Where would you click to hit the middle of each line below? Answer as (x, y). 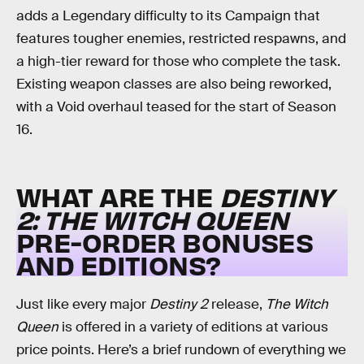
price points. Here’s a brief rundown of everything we (181, 350)
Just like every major (83, 305)
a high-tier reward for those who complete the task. (178, 62)
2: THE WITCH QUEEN (152, 219)
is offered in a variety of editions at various (193, 327)
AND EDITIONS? (119, 264)
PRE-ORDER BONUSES (165, 241)
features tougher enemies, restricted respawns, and (181, 39)
